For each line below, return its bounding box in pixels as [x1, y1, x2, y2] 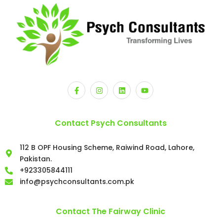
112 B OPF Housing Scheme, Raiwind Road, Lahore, [20, 143, 194, 153]
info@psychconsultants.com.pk [20, 177, 134, 187]
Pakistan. [20, 154, 52, 164]
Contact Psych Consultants [54, 117, 167, 129]
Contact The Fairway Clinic [56, 206, 165, 218]
